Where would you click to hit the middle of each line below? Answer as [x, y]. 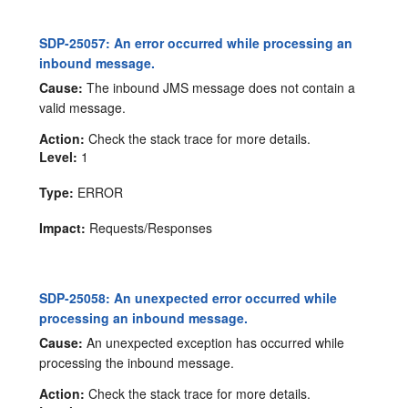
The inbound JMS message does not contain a [219, 88]
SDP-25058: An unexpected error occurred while [189, 298]
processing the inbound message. [137, 362]
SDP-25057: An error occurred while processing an [196, 43]
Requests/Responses [149, 228]
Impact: [63, 228]
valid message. [83, 108]
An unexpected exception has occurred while [214, 342]
